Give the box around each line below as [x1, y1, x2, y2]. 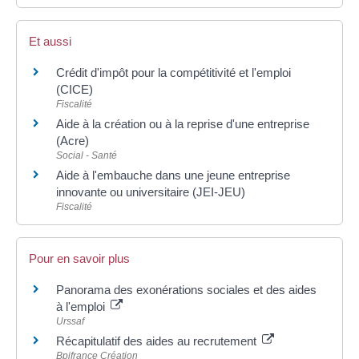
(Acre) [56, 134, 89, 148]
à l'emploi [56, 300, 108, 314]
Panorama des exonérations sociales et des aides [56, 283, 317, 297]
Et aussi [29, 34, 71, 49]
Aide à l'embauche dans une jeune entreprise [56, 168, 290, 183]
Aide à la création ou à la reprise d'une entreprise [56, 117, 309, 131]
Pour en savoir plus [29, 252, 130, 266]
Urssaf [56, 316, 84, 328]
